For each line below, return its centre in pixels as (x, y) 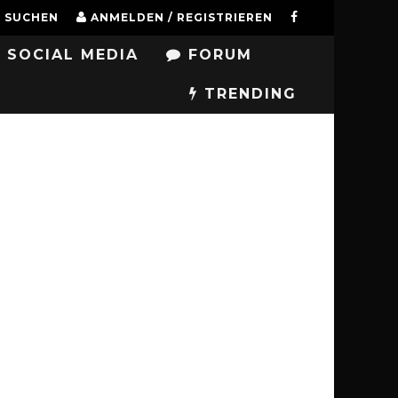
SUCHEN (32, 17)
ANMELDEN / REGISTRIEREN (182, 17)
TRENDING (247, 94)
